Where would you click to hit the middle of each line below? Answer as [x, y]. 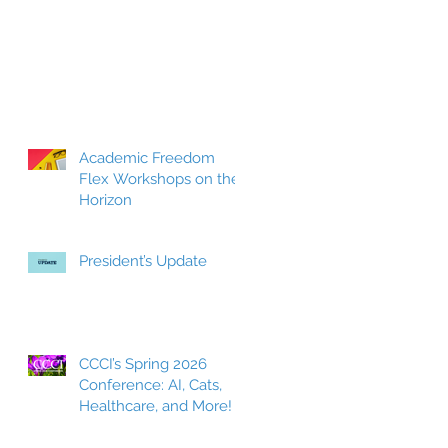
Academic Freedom [147, 157]
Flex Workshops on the [159, 178]
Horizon [105, 199]
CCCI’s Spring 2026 [143, 363]
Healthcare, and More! [155, 405]
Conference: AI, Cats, [150, 384]
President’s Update [143, 260]
